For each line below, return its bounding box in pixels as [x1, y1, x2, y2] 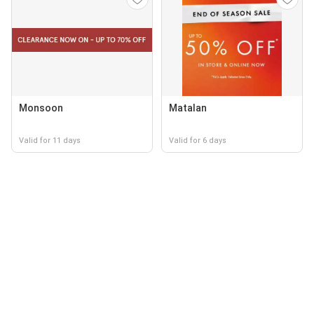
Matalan [169, 102, 207, 114]
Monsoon [19, 102, 63, 114]
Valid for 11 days [19, 136, 81, 145]
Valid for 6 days [169, 136, 226, 145]
